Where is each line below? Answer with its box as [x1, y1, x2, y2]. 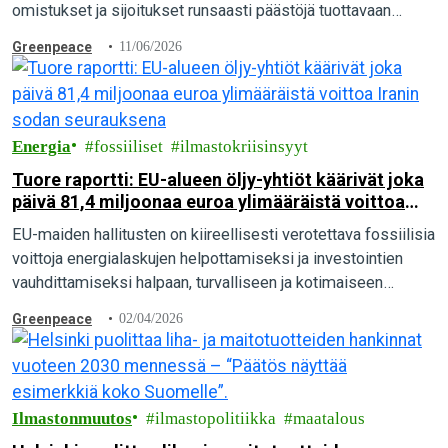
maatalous [293, 409, 365, 428]
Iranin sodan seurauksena [12, 213, 223, 234]
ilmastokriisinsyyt [180, 137, 308, 156]
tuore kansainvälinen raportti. [12, 49, 211, 68]
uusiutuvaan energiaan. [12, 297, 169, 316]
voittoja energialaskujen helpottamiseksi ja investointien [12, 249, 403, 268]
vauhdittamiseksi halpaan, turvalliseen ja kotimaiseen [12, 273, 383, 292]
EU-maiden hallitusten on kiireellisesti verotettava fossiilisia [12, 225, 435, 244]
